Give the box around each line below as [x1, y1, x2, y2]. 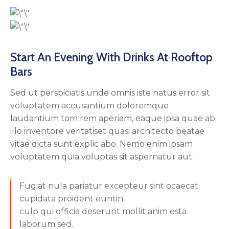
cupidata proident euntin [19, 194, 123, 204]
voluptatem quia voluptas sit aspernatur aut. [10, 152, 194, 162]
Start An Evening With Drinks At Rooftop [10, 50, 213, 65]
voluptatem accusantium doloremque [10, 101, 169, 111]
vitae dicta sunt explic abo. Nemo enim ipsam [10, 139, 193, 149]
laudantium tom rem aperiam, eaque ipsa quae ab [10, 113, 215, 124]
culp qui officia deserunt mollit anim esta [19, 207, 187, 217]
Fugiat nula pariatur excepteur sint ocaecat [19, 181, 198, 191]
